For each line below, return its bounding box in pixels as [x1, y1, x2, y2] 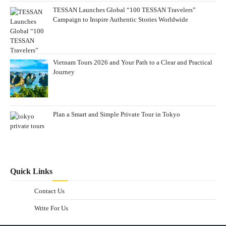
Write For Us [34, 204, 68, 212]
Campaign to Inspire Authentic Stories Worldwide [52, 16, 188, 24]
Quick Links [10, 166, 52, 176]
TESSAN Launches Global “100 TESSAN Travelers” [52, 6, 196, 14]
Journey [52, 68, 75, 76]
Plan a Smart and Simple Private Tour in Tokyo [52, 110, 180, 119]
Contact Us [34, 187, 65, 195]
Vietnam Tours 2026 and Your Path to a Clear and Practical [52, 58, 212, 66]
